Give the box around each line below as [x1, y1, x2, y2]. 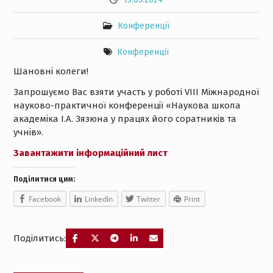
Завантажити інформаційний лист [13, 147, 168, 158]
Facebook [28, 194, 61, 204]
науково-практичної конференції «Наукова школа [13, 100, 241, 111]
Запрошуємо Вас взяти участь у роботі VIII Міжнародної [13, 87, 259, 97]
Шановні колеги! [13, 66, 88, 77]
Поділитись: [13, 232, 66, 244]
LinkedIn [84, 194, 113, 204]
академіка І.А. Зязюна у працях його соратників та [13, 113, 236, 124]
